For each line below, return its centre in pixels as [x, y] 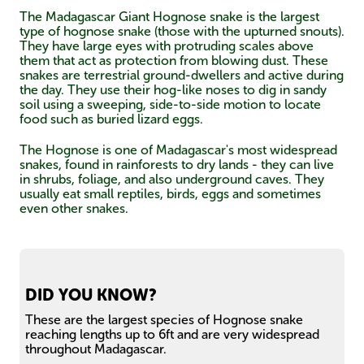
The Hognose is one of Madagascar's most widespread [178, 150]
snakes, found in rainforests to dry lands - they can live [177, 165]
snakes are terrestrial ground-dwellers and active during [182, 76]
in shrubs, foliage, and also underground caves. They [172, 180]
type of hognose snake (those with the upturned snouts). [182, 32]
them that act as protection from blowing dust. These [174, 61]
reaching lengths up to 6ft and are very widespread [172, 335]
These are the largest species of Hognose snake [164, 320]
